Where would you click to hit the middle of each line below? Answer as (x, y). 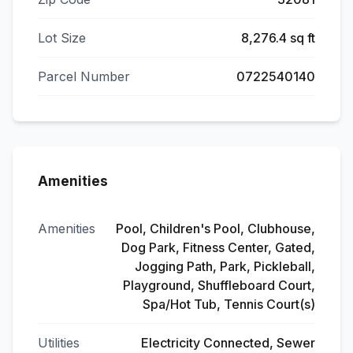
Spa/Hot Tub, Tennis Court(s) (229, 304)
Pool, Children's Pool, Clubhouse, (216, 229)
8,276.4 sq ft (278, 38)
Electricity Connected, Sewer (228, 343)
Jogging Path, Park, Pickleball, (225, 266)
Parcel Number (84, 76)
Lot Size (62, 38)
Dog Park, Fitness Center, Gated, (218, 247)
